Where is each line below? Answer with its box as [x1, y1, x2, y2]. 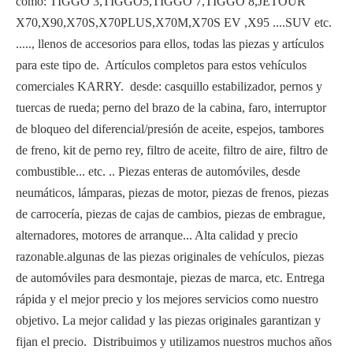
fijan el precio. [16, 335, 90, 349]
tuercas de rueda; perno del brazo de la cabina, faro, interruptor [16, 101, 326, 115]
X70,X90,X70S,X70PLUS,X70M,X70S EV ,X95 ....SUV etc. [16, 16, 332, 30]
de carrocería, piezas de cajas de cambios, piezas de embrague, [16, 207, 325, 221]
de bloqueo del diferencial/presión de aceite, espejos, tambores [16, 122, 324, 136]
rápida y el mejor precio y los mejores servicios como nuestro [16, 292, 318, 307]
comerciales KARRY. [16, 80, 127, 94]
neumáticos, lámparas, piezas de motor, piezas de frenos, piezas [16, 186, 329, 200]
